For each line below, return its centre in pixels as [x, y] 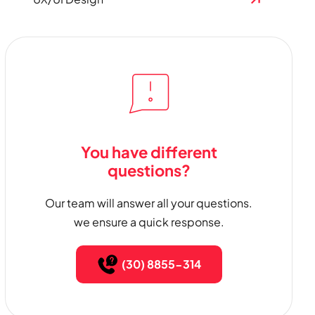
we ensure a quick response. [149, 222]
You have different [149, 152]
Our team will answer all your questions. [149, 203]
